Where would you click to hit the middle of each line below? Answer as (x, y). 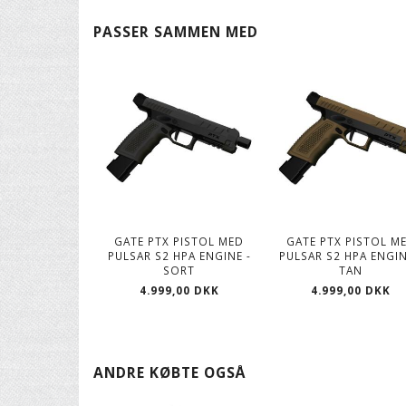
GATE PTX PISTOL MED (179, 241)
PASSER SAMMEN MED (176, 32)
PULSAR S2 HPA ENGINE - (179, 255)
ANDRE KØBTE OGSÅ (169, 372)
